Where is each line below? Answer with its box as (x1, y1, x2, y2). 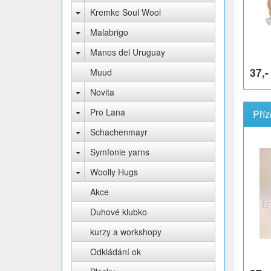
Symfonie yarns (90, 146, 149, 158)
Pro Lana (90, 106, 125, 118)
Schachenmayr (90, 126, 148, 138)
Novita (90, 86, 114, 98)
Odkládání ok (90, 246, 141, 258)
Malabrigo (90, 26, 128, 38)
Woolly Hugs (90, 166, 138, 178)
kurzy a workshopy (90, 226, 162, 238)
